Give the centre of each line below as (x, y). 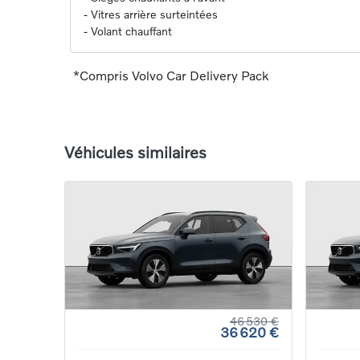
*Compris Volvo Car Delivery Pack (171, 76)
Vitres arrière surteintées (154, 14)
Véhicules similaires (135, 152)
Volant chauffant (131, 31)
